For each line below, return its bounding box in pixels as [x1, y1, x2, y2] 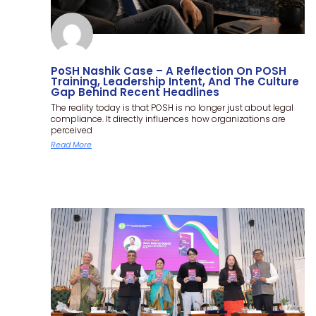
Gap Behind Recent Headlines [51, 84, 219, 99]
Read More [51, 138, 92, 150]
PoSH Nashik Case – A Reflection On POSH [51, 63, 286, 78]
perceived [51, 123, 92, 136]
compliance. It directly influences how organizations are [51, 112, 286, 125]
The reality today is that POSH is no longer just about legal [51, 101, 293, 114]
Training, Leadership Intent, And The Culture [51, 73, 299, 89]
